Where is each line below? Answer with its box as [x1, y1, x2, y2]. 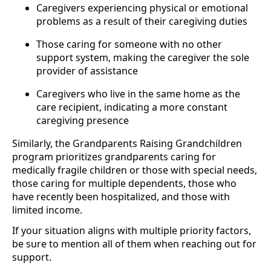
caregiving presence [36, 113, 129, 127]
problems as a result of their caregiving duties [36, 14, 247, 28]
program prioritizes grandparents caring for [12, 149, 216, 163]
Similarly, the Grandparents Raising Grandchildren [12, 136, 242, 150]
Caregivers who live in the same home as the [36, 87, 240, 100]
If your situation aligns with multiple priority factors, [12, 223, 251, 237]
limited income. [12, 203, 82, 217]
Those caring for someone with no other [36, 37, 222, 51]
